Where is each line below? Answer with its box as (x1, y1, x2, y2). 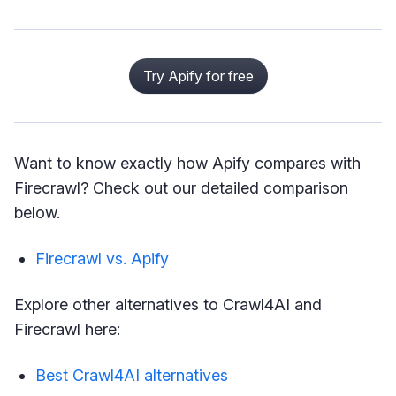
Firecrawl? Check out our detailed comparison (14, 179, 348, 198)
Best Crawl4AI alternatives (35, 366, 228, 385)
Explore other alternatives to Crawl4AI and (14, 295, 322, 315)
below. (14, 203, 60, 223)
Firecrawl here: (14, 320, 120, 339)
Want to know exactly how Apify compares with (14, 154, 361, 173)
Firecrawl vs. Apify (35, 249, 169, 269)
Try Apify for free (142, 67, 254, 86)
